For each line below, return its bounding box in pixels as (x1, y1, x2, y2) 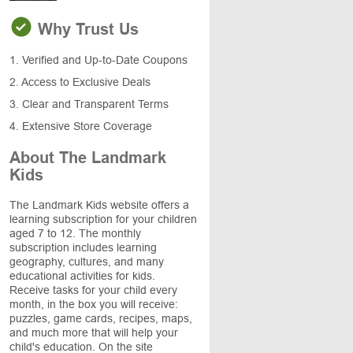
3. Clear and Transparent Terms (9, 98, 169, 110)
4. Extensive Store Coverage (9, 120, 152, 132)
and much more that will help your (9, 326, 178, 339)
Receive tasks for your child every (9, 284, 177, 296)
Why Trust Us (33, 20, 139, 38)
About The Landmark (9, 149, 166, 166)
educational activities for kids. (9, 269, 155, 282)
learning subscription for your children (9, 213, 197, 225)
